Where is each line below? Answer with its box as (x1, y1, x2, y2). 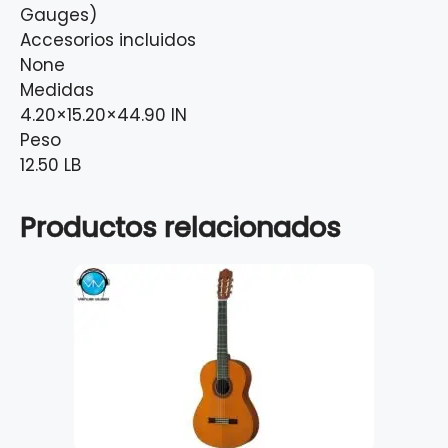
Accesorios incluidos (20, 28, 196, 53)
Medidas (20, 78, 94, 103)
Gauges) (20, 3, 97, 28)
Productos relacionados (20, 209, 341, 247)
